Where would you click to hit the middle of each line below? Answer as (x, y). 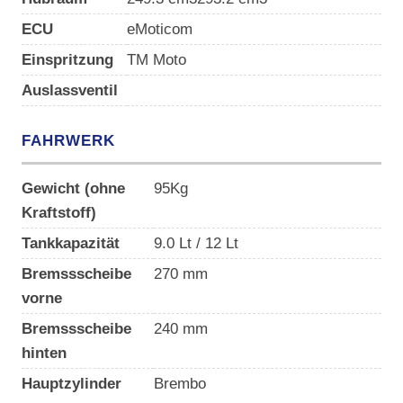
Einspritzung (67, 60)
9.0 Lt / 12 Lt (196, 243)
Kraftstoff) (58, 213)
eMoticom (159, 29)
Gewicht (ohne (73, 188)
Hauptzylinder (71, 384)
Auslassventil (69, 90)
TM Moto (156, 60)
